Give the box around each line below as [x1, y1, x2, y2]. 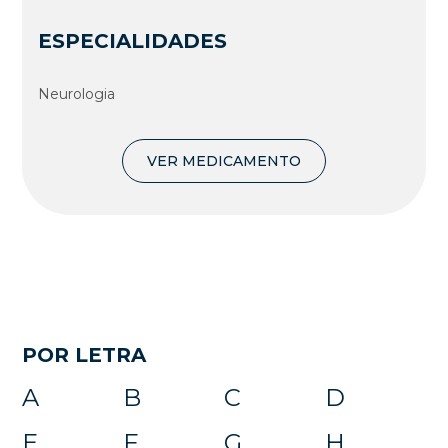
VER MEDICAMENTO [147, 152, 301, 171]
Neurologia [38, 85, 116, 104]
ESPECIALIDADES [38, 29, 228, 54]
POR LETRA [22, 343, 147, 368]
